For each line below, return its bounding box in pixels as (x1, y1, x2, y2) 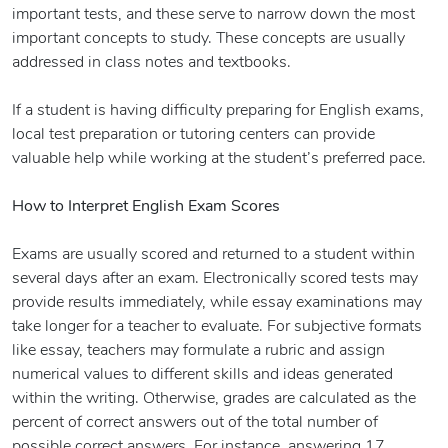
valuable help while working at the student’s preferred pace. (12, 151, 426, 168)
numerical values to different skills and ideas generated (12, 367, 393, 384)
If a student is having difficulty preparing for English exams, (12, 103, 424, 120)
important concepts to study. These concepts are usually (12, 31, 405, 48)
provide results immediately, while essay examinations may (12, 295, 422, 312)
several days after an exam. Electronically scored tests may (12, 271, 418, 288)
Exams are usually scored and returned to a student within (12, 247, 415, 264)
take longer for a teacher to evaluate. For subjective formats (12, 319, 422, 336)
